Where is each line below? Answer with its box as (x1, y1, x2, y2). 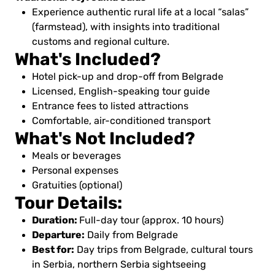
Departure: (32, 228, 85, 241)
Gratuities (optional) (32, 179, 122, 191)
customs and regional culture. (32, 36, 169, 47)
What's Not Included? (15, 128, 199, 149)
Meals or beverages (32, 150, 121, 161)
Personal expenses (32, 165, 118, 176)
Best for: (32, 243, 74, 255)
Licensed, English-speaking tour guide (32, 85, 210, 97)
